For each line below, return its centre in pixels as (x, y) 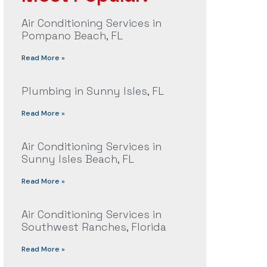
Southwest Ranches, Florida (94, 227)
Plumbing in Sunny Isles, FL (92, 91)
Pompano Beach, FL (72, 36)
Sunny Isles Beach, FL (77, 159)
